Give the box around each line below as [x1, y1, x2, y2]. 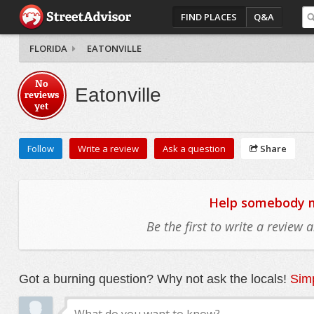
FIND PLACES [181, 11, 238, 23]
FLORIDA [29, 42, 67, 55]
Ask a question [162, 142, 226, 155]
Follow [27, 142, 54, 155]
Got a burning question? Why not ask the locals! [18, 272, 290, 286]
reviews [25, 89, 60, 101]
